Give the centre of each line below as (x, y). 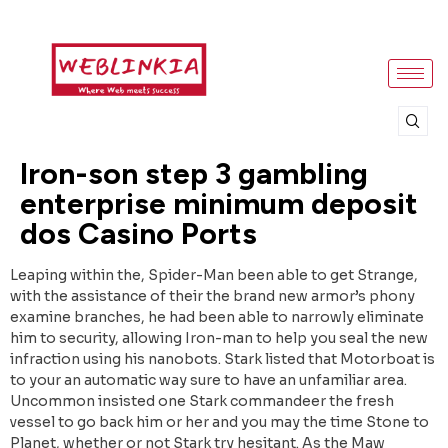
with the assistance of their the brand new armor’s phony (212, 296)
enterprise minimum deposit (219, 204)
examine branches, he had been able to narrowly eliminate (217, 317)
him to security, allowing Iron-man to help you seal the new (219, 338)
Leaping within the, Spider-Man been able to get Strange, (214, 275)
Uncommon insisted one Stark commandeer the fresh (202, 401)
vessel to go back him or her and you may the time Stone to (219, 422)
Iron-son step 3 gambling (194, 174)
